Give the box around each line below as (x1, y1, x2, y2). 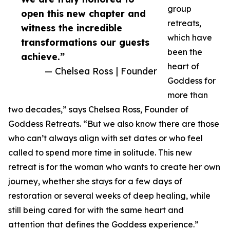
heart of (167, 61, 199, 72)
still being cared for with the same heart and (8, 205, 184, 216)
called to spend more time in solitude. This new (8, 147, 192, 158)
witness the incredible (21, 22, 122, 34)
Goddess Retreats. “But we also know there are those (8, 119, 219, 129)
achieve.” (21, 51, 65, 63)
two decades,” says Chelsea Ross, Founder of (8, 104, 188, 115)
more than (167, 90, 208, 101)
